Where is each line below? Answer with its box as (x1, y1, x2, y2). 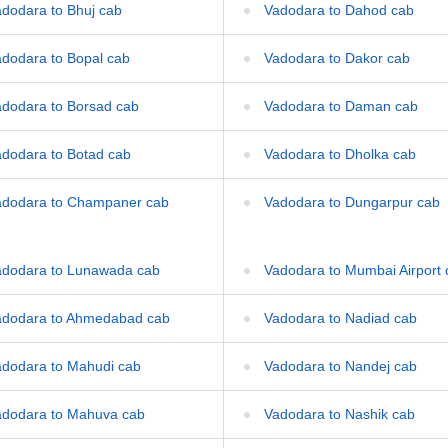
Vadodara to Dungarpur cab (260, 193, 440, 210)
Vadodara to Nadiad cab (260, 309, 417, 326)
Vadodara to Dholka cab (260, 145, 416, 162)
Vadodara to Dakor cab (260, 49, 410, 66)
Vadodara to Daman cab (260, 97, 418, 114)
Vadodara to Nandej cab (260, 357, 417, 374)
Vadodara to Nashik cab (260, 405, 415, 422)
